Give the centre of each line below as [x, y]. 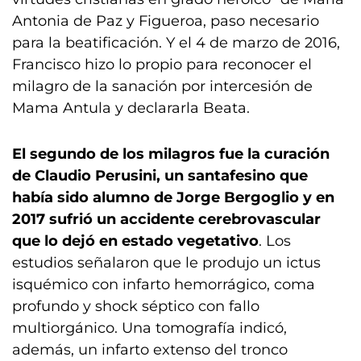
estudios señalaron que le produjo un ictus [166, 263]
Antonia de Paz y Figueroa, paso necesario [166, 21]
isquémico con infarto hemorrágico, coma [164, 284]
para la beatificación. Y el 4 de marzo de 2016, [176, 43]
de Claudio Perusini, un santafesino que [160, 176]
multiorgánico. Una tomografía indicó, [149, 328]
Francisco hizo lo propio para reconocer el [162, 64]
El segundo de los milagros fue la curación [171, 154]
